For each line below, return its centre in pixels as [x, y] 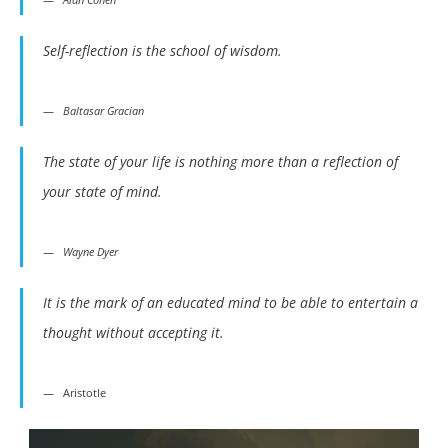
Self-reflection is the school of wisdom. [162, 51]
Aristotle [84, 393]
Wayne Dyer [90, 252]
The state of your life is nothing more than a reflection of [220, 162]
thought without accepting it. [133, 333]
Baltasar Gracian [103, 111]
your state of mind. [102, 192]
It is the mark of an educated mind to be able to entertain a [230, 303]
